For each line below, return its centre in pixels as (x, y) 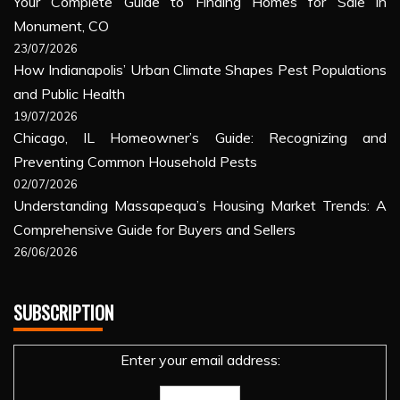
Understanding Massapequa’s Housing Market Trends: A (200, 206)
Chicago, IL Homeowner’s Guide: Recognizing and (200, 138)
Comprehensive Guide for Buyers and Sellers (154, 230)
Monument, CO (61, 26)
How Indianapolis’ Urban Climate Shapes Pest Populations (200, 70)
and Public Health (69, 94)
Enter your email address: (200, 360)
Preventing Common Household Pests (135, 162)
